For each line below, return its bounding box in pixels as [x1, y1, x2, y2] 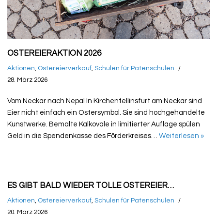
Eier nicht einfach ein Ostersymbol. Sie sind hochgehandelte [7, 108, 205, 116]
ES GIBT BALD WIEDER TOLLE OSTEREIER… [7, 181, 174, 189]
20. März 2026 [7, 208, 47, 216]
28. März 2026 [7, 76, 47, 83]
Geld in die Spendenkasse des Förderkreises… [7, 132, 159, 139]
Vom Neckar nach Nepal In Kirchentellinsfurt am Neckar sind [7, 97, 202, 105]
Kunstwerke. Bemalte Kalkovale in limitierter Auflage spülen [7, 120, 200, 128]
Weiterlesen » [159, 132, 204, 139]
